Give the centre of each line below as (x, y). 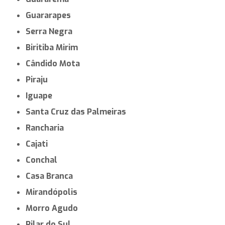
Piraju (39, 79)
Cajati (39, 144)
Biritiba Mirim (54, 47)
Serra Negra (52, 31)
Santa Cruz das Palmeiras (79, 111)
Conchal (44, 160)
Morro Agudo (55, 208)
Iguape (40, 95)
